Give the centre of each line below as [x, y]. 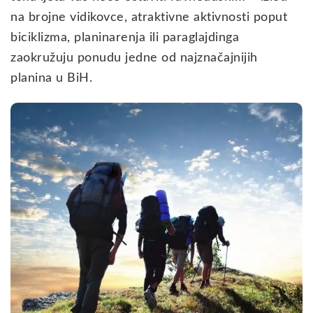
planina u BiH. [51, 78]
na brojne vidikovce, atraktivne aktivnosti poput [149, 17]
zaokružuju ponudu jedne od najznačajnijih [134, 58]
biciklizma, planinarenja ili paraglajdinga [125, 37]
